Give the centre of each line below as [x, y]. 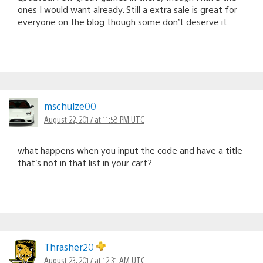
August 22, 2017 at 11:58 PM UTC [94, 119]
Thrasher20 [70, 247]
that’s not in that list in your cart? [85, 162]
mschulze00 [70, 106]
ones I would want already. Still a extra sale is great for [127, 9]
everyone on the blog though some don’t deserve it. [124, 21]
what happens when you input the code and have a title [130, 150]
